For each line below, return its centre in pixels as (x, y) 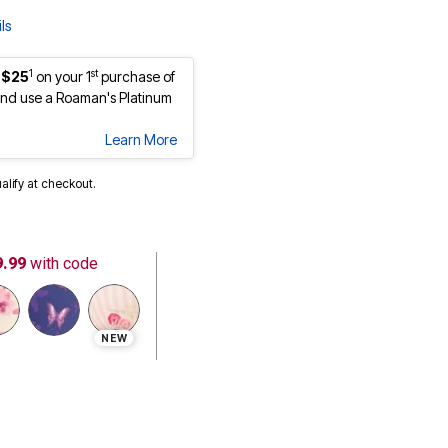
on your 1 (63, 77)
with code (62, 264)
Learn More (141, 140)
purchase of (136, 77)
